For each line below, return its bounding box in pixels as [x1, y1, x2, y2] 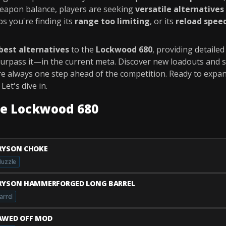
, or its [150, 16, 176, 27]
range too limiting [75, 16, 150, 27]
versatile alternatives [135, 4, 224, 15]
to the [69, 44, 96, 55]
